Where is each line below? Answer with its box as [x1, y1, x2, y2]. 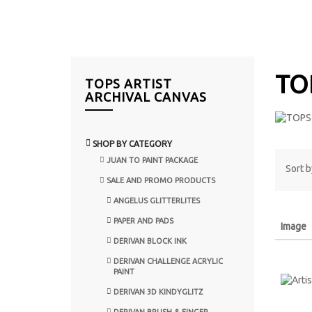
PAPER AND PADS [114, 216, 173, 225]
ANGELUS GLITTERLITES [114, 196, 200, 205]
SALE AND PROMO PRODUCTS [107, 175, 215, 185]
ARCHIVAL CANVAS [85, 89, 207, 104]
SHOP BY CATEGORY [93, 139, 172, 148]
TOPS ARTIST [85, 76, 172, 91]
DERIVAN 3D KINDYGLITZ [114, 287, 203, 296]
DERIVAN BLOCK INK [114, 236, 187, 245]
